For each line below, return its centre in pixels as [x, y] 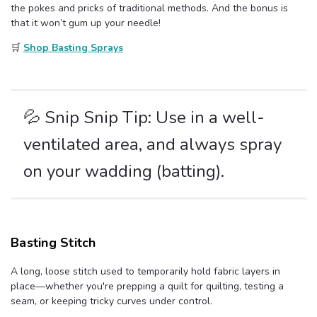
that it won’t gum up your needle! [86, 23]
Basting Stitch [53, 243]
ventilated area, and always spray [152, 145]
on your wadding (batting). [124, 172]
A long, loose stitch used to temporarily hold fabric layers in [145, 272]
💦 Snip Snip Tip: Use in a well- [144, 118]
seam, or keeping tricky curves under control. [111, 301]
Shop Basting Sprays [73, 48]
